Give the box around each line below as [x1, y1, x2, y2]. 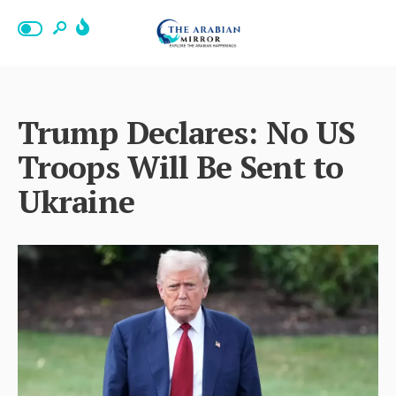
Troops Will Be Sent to [18, 146, 344, 187]
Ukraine [18, 180, 134, 222]
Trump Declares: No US [18, 111, 355, 153]
